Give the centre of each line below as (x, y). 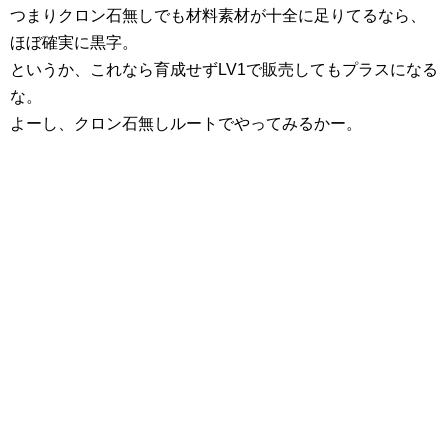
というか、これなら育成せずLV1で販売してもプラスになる (224, 70)
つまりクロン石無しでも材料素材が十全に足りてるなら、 (218, 16)
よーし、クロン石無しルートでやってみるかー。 (186, 124)
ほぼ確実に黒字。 (74, 43)
